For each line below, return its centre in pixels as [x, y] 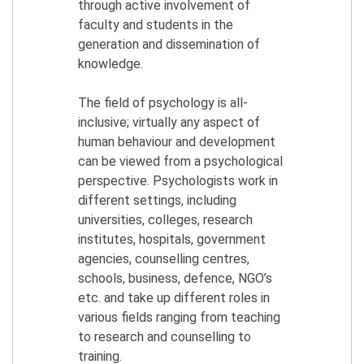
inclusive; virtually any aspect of [169, 122]
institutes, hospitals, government [172, 239]
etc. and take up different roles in [174, 297]
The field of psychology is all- [163, 102]
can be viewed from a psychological [180, 161]
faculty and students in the [156, 24]
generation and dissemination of [169, 44]
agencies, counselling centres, [164, 258]
